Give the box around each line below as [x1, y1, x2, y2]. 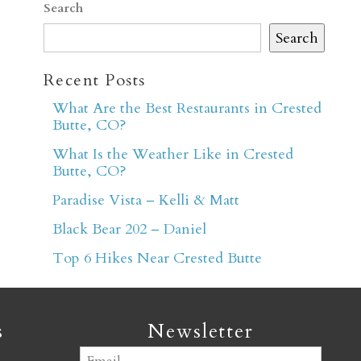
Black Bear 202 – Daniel [52, 218, 207, 239]
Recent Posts [43, 69, 147, 92]
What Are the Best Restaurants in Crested [52, 98, 322, 118]
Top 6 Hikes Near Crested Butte [52, 247, 263, 268]
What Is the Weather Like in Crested [52, 143, 294, 164]
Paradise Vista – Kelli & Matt [52, 189, 240, 210]
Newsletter [147, 318, 255, 346]
